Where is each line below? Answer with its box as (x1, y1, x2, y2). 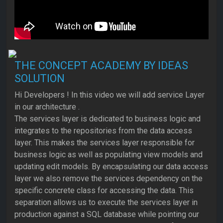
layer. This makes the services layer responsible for (14, 138, 195, 148)
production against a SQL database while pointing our (14, 210, 199, 220)
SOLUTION (14, 72, 65, 85)
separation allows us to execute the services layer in (14, 198, 198, 208)
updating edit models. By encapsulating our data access (14, 162, 208, 172)
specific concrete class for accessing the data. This (14, 186, 194, 196)
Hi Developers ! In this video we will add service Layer (14, 90, 205, 100)
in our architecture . (14, 102, 80, 112)
